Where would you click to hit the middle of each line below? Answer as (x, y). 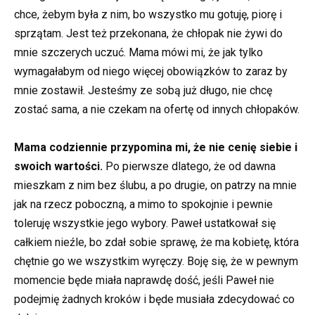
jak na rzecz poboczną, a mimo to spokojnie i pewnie (143, 205)
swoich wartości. (58, 167)
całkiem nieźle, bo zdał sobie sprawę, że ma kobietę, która (156, 243)
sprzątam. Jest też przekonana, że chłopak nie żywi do (148, 33)
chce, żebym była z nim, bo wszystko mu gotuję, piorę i (148, 14)
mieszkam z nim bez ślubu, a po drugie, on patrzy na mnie (155, 186)
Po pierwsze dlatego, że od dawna (189, 167)
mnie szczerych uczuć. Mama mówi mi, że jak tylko (139, 52)
